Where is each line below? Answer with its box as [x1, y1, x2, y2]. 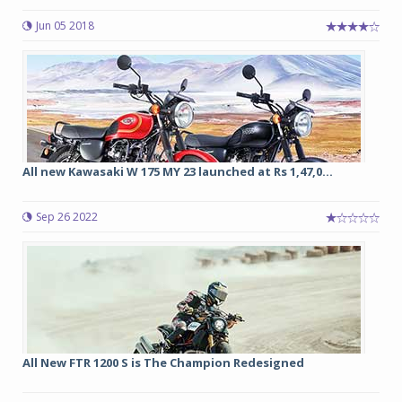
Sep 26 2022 [36, 209, 98, 224]
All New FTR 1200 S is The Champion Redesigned [22, 354, 304, 371]
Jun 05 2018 [36, 18, 94, 33]
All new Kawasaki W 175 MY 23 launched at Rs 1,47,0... [22, 163, 333, 179]
